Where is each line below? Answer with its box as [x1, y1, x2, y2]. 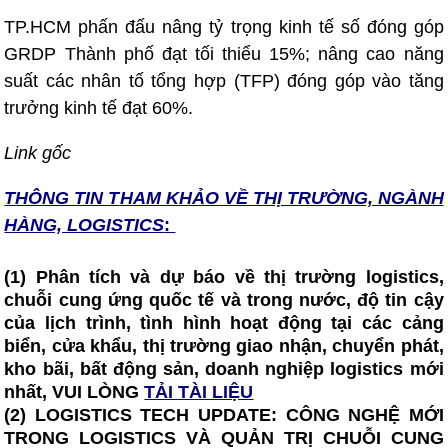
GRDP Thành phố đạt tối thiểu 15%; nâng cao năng [4, 43, 444, 64]
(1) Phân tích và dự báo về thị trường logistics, [4, 266, 444, 287]
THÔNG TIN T [4, 187, 120, 208]
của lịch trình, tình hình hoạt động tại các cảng [4, 312, 444, 333]
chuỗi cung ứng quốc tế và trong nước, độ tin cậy [4, 289, 444, 310]
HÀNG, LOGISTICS [4, 214, 165, 235]
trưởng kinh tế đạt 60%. [4, 97, 199, 118]
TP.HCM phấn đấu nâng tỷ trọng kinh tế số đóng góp [4, 16, 444, 37]
